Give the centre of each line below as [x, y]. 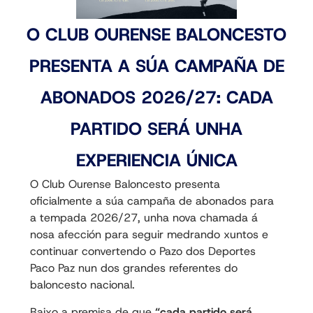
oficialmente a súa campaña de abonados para [152, 201]
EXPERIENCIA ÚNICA [156, 161]
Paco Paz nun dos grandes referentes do [133, 268]
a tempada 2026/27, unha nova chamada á [144, 218]
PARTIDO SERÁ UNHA [156, 129]
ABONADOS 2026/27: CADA [156, 98]
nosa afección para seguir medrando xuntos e [149, 235]
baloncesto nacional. [82, 285]
